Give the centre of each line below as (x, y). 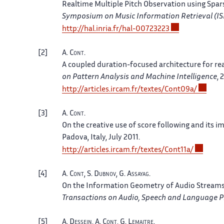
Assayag (138, 174)
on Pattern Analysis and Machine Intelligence (139, 77)
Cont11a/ (179, 150)
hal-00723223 (146, 29)
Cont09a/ (181, 89)
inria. (104, 29)
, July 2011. (123, 137)
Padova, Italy (84, 137)
